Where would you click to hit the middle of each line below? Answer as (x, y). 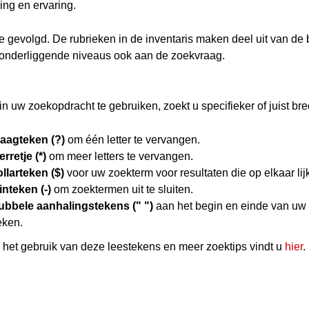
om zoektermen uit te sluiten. (122, 189)
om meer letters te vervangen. (120, 156)
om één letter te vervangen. (132, 139)
